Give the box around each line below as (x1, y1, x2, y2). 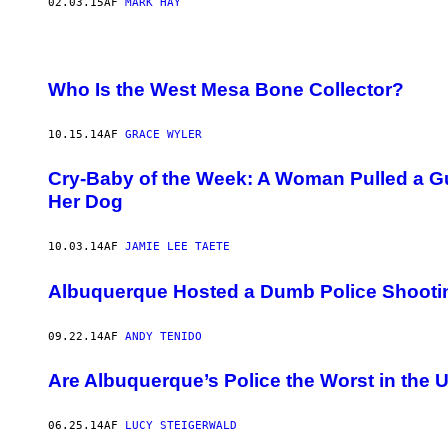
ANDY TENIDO (125, 329, 202, 343)
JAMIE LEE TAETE (125, 240, 230, 254)
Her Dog (48, 191, 123, 213)
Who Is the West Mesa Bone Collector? (48, 78, 404, 100)
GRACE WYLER (125, 127, 202, 141)
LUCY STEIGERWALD (125, 419, 237, 433)
